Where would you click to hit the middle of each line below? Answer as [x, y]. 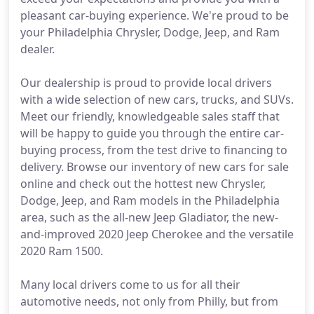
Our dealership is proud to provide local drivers [146, 83]
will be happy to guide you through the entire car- [152, 133]
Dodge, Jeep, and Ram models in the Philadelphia [150, 200]
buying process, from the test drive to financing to [154, 150]
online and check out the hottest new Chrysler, [143, 184]
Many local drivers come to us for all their [130, 285]
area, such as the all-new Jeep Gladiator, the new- [149, 217]
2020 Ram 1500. [62, 251]
